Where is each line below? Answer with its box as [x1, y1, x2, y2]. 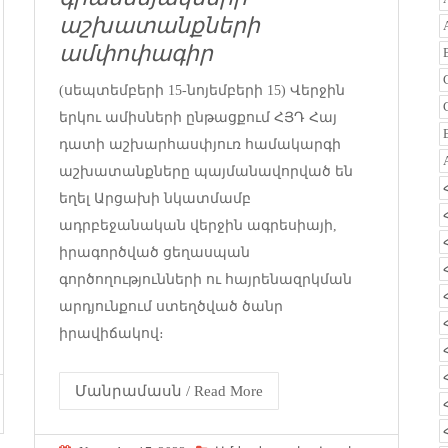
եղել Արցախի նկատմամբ [59, 190, 251, 206]
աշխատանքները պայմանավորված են [59, 163, 353, 179]
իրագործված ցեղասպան [59, 244, 250, 260]
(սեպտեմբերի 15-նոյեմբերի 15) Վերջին [59, 82, 345, 98]
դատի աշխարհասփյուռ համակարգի [59, 136, 341, 152]
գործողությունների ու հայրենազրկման [59, 271, 352, 287]
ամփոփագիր [59, 41, 213, 67]
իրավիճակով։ [59, 325, 164, 341]
